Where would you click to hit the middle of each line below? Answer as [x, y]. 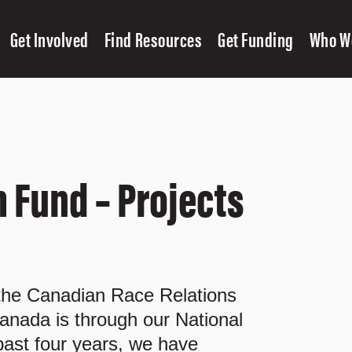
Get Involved [49, 39]
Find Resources [153, 39]
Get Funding [256, 39]
